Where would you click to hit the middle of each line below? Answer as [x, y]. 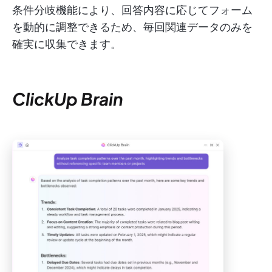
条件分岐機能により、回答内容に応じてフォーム [132, 10]
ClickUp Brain [68, 99]
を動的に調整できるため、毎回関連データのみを [132, 27]
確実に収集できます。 [67, 44]
